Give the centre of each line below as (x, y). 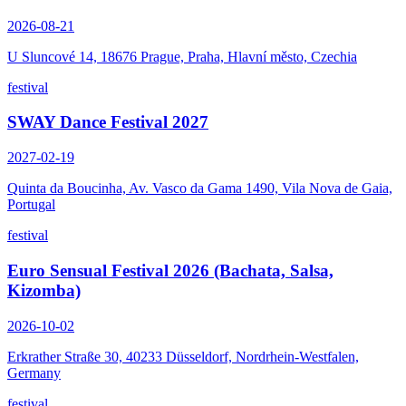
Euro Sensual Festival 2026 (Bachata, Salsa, (170, 270)
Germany (34, 372)
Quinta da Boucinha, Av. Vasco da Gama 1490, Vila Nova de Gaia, (200, 188)
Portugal (31, 205)
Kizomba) (44, 290)
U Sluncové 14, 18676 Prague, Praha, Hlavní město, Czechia (182, 56)
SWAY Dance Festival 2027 (108, 122)
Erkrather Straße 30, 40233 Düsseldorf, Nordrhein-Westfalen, (183, 356)
